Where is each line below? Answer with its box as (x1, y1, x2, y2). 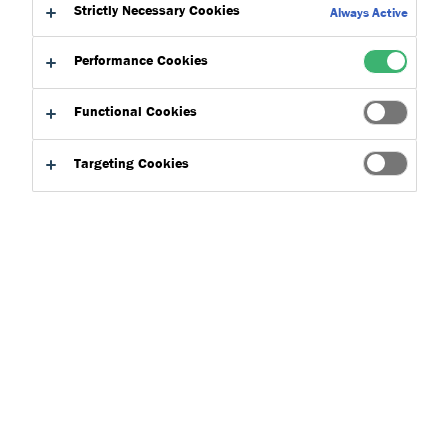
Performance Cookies (74, 53, 208, 68)
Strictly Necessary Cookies (74, 3, 240, 18)
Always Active (330, 5, 408, 19)
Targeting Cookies (74, 155, 189, 170)
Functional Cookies (74, 104, 197, 119)
